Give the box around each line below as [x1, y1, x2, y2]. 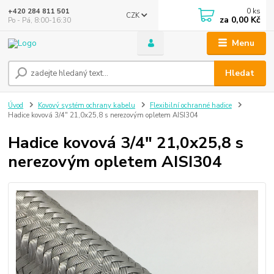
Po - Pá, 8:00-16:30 [8, 15, 72, 25]
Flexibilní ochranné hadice [149, 101, 232, 111]
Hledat [225, 67, 255, 80]
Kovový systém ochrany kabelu [38, 101, 135, 111]
